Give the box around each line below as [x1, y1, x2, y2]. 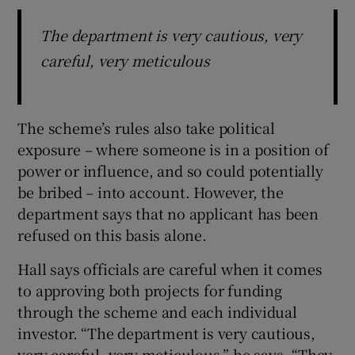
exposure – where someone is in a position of [17, 138, 329, 159]
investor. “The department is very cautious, [17, 322, 315, 343]
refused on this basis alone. [17, 223, 207, 245]
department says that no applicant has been [17, 202, 319, 223]
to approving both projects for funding [17, 279, 282, 300]
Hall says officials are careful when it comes [17, 258, 323, 279]
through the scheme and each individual [17, 300, 297, 322]
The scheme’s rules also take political [17, 116, 275, 138]
